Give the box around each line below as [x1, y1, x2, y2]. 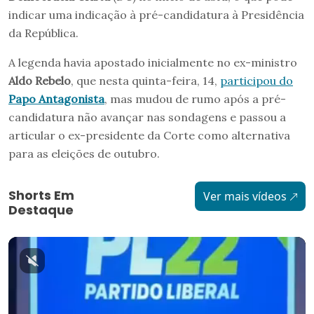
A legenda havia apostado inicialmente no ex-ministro [8, 55, 297, 69]
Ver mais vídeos [203, 188, 287, 204]
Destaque [8, 200, 74, 219]
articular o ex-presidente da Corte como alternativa [8, 128, 290, 142]
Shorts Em [8, 186, 74, 204]
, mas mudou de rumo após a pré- [104, 91, 286, 106]
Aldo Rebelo [8, 73, 71, 88]
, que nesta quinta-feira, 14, [71, 73, 220, 88]
